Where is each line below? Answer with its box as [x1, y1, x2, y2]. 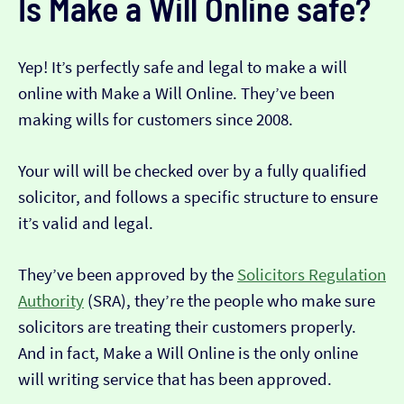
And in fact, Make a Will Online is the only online [18, 343, 358, 364]
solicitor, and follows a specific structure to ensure [18, 187, 378, 208]
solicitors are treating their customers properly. [18, 317, 356, 338]
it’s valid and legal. [18, 213, 153, 234]
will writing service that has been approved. [18, 369, 332, 390]
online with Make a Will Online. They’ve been [18, 83, 335, 105]
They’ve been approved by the [18, 264, 237, 286]
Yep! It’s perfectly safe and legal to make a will [18, 57, 347, 78]
